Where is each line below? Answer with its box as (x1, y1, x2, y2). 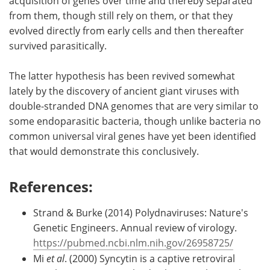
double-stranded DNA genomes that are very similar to (9, 99, 259, 113)
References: (9, 176, 93, 196)
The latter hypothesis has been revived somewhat (9, 69, 235, 83)
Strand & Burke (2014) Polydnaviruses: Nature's (33, 206, 248, 219)
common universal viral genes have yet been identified (9, 129, 256, 143)
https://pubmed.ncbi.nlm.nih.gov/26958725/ (33, 236, 233, 250)
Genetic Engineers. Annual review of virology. (33, 221, 237, 234)
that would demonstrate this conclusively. (9, 144, 199, 158)
